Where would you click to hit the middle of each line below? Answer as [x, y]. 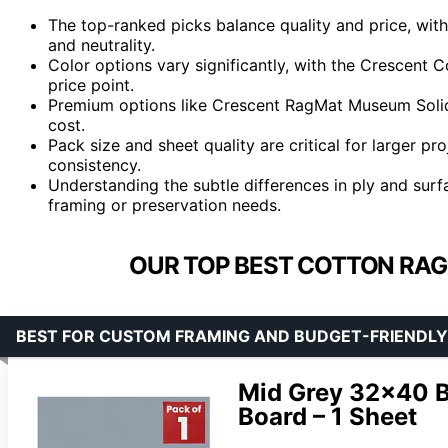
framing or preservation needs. [164, 204]
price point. [91, 84]
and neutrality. [101, 44]
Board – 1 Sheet [327, 416]
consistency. [94, 164]
